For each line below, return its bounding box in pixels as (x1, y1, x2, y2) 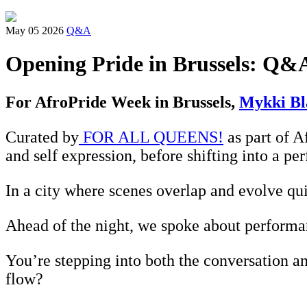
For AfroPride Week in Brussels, (5, 93, 239, 112)
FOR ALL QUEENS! (79, 128, 223, 147)
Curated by (5, 128, 79, 147)
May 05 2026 (5, 25, 64, 36)
